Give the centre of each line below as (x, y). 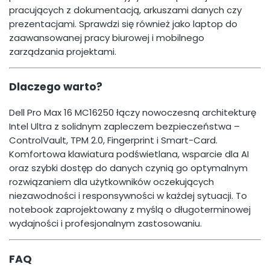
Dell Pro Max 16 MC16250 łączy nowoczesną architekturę (133, 112)
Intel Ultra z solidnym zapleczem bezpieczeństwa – (124, 126)
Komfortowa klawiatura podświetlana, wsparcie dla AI (129, 154)
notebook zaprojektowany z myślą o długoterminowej (130, 209)
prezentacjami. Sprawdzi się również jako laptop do (123, 24)
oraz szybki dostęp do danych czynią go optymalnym (128, 168)
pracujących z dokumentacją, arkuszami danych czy (125, 10)
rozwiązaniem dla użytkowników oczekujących (111, 181)
